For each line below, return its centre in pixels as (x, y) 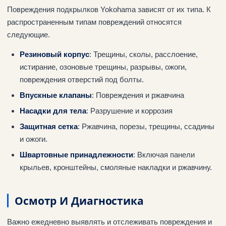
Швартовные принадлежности (76, 155)
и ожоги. (33, 139)
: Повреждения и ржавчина (138, 95)
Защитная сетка (48, 127)
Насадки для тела (53, 111)
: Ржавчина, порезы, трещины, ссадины (146, 127)
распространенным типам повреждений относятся (94, 22)
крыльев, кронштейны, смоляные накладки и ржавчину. (116, 167)
